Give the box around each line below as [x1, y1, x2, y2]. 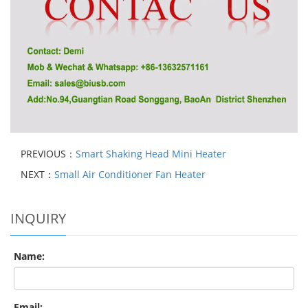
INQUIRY [10, 208, 66, 228]
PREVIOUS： [21, 146, 76, 160]
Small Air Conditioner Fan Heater [54, 167, 206, 181]
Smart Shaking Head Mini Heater [76, 146, 226, 160]
